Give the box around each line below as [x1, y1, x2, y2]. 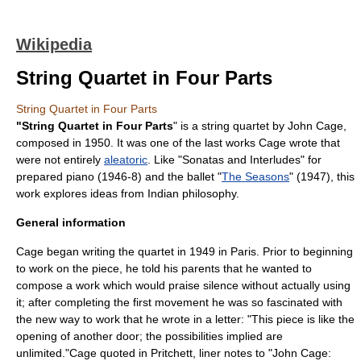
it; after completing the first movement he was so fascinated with [16, 296, 342, 309]
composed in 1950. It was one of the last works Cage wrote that [16, 136, 340, 149]
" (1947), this [289, 170, 355, 183]
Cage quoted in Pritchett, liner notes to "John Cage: [69, 346, 331, 359]
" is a [173, 119, 201, 132]
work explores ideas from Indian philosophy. [16, 187, 239, 200]
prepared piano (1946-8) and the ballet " [16, 170, 222, 183]
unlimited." [16, 346, 69, 359]
